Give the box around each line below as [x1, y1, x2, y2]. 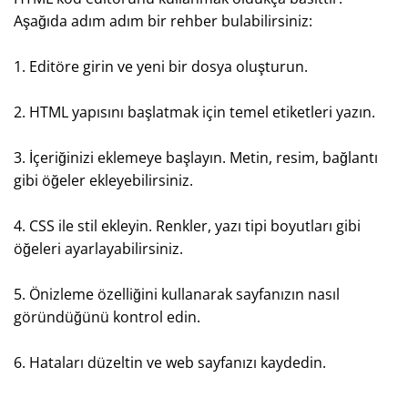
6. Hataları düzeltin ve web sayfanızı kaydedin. [14, 352, 326, 372]
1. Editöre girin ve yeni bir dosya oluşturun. [14, 56, 308, 76]
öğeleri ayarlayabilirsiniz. [14, 238, 183, 259]
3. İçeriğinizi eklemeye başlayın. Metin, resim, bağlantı [14, 147, 378, 168]
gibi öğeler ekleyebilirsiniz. [14, 169, 193, 190]
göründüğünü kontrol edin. [14, 306, 200, 327]
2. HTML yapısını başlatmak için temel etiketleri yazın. [14, 101, 375, 122]
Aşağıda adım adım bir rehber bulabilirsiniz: [14, 10, 312, 31]
